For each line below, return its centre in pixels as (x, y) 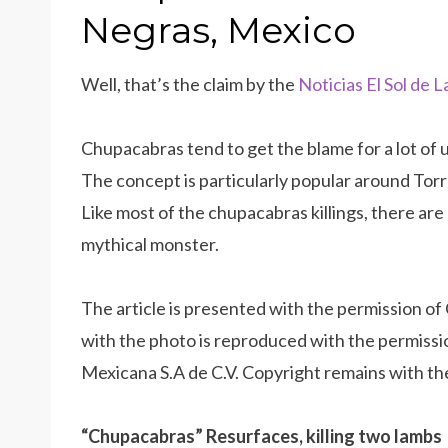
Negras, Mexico (218, 30)
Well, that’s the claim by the (188, 84)
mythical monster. (150, 244)
